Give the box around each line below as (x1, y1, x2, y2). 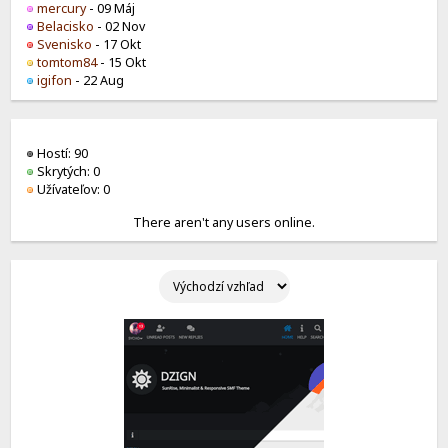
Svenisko (37, 36, 93, 54)
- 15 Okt (97, 54, 147, 72)
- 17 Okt (92, 36, 142, 54)
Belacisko (37, 18, 95, 36)
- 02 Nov (94, 18, 146, 36)
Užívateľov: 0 (34, 180, 111, 198)
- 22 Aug (72, 72, 125, 90)
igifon (37, 72, 73, 90)
